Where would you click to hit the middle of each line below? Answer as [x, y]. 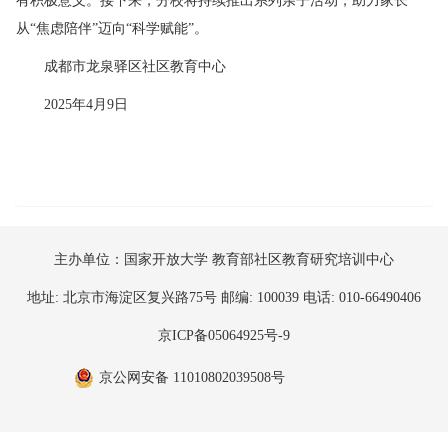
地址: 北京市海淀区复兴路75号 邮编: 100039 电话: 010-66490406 [224, 297]
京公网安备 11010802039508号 [192, 377]
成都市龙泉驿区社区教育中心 [135, 66]
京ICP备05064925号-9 [224, 335]
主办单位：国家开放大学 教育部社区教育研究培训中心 [224, 259]
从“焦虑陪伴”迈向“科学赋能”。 [112, 28]
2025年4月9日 [86, 104]
